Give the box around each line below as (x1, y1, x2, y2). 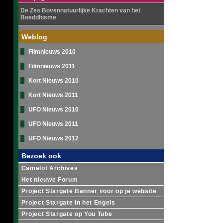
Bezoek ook (21, 152, 61, 160)
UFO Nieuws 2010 (28, 106, 79, 113)
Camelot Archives (21, 165, 78, 172)
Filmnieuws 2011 (28, 63, 75, 70)
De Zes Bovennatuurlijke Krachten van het (20, 7, 140, 14)
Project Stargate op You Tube (21, 211, 112, 218)
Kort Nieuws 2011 (28, 92, 78, 99)
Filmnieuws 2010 (28, 48, 76, 55)
